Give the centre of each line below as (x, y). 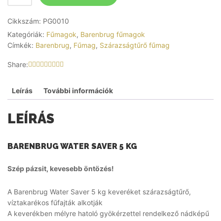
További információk (78, 91)
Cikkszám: (25, 21)
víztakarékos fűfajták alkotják (55, 202)
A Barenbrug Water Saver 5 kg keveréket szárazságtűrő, (99, 191)
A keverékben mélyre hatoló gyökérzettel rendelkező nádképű (108, 213)
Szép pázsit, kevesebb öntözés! (61, 168)
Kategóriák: (27, 34)
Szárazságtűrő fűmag (135, 45)
